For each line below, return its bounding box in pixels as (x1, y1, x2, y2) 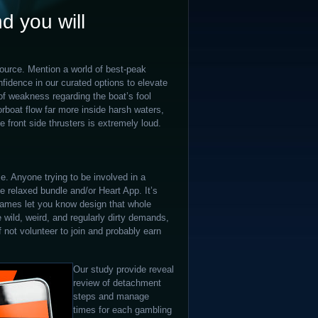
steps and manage (73, 291, 149, 302)
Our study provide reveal (73, 264, 174, 275)
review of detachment (73, 278, 161, 288)
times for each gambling (73, 305, 172, 315)
